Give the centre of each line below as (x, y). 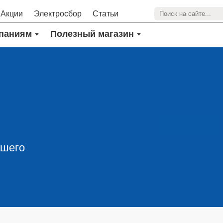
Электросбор (58, 13)
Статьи (106, 13)
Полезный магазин (92, 34)
